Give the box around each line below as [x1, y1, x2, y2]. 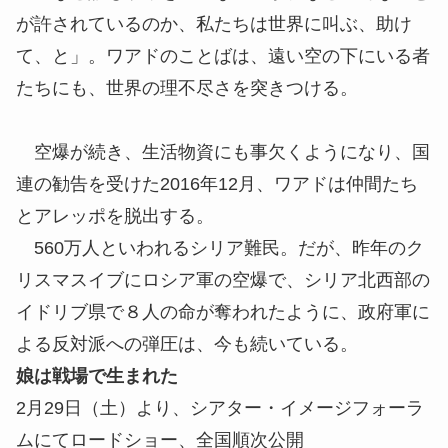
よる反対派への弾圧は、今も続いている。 [16, 334, 358, 355]
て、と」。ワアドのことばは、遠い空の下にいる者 [16, 46, 430, 67]
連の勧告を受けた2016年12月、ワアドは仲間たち [16, 174, 418, 195]
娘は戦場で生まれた [16, 366, 178, 387]
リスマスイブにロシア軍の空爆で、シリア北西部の [16, 270, 430, 291]
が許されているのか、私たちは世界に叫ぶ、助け [16, 14, 412, 35]
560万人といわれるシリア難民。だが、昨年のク [16, 238, 424, 259]
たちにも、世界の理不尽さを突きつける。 [16, 78, 358, 99]
